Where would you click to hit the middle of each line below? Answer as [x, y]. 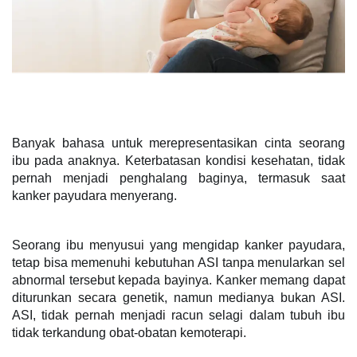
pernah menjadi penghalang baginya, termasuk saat [178, 178]
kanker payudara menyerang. [94, 196]
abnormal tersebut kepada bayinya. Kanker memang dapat [178, 280]
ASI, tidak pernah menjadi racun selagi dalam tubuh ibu [178, 315]
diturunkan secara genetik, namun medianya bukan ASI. [178, 298]
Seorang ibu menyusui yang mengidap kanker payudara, [178, 245]
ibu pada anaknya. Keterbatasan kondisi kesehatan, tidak [178, 161]
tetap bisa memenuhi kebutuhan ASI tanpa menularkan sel [178, 263]
